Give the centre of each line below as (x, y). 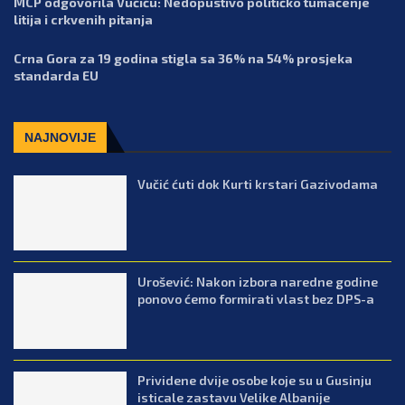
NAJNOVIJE (60, 137)
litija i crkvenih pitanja (83, 19)
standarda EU (56, 75)
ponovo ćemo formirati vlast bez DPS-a (256, 299)
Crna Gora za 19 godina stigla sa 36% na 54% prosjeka (183, 58)
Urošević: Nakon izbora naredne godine (258, 282)
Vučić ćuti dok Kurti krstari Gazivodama (258, 184)
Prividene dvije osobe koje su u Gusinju (255, 380)
